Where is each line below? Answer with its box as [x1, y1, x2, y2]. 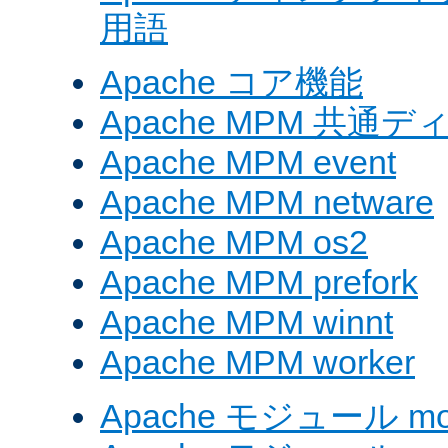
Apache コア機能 [100, 63, 363, 102]
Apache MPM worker [100, 343, 415, 382]
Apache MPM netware [100, 183, 434, 222]
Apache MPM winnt [100, 303, 393, 342]
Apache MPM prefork [100, 263, 418, 302]
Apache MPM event [100, 143, 396, 182]
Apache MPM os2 [100, 223, 368, 262]
